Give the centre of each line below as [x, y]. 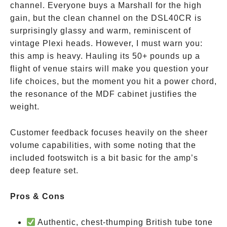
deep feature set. [44, 171]
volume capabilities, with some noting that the [103, 145]
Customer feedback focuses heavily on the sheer [109, 133]
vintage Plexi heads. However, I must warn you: [106, 43]
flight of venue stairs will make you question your [109, 69]
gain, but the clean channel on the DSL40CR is [106, 18]
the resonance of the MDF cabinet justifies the [104, 94]
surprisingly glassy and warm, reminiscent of [101, 31]
